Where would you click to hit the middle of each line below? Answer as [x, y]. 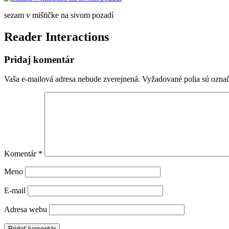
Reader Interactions [56, 37]
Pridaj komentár [39, 59]
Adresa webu [26, 210]
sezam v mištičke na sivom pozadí [59, 15]
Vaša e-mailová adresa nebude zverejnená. [72, 79]
